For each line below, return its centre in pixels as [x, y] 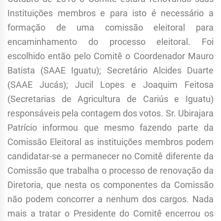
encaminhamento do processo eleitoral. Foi [110, 42]
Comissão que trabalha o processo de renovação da [110, 171]
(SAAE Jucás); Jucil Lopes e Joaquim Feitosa [110, 85]
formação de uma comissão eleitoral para [110, 28]
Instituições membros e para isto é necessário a [110, 13]
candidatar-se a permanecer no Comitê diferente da [110, 156]
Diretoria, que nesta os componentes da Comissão [110, 185]
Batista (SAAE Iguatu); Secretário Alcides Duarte [110, 71]
